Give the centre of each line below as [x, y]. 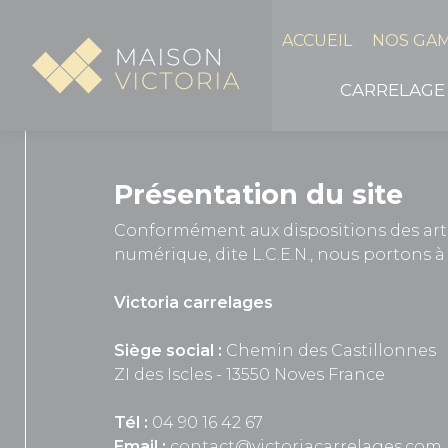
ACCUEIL [317, 40]
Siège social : [170, 350]
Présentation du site [258, 194]
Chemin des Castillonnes [331, 350]
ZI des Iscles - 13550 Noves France [249, 374]
